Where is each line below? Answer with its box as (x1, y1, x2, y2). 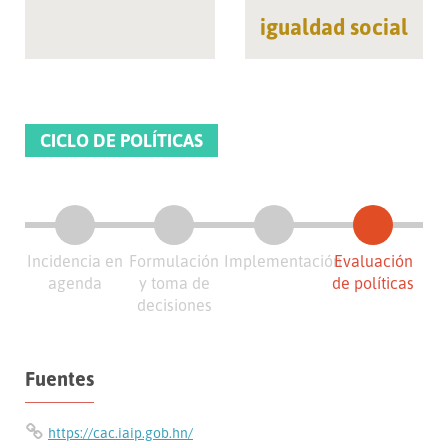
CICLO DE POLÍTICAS (40, 129, 203, 152)
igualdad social (260, 12, 408, 40)
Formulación (129, 251, 220, 272)
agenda (47, 273, 102, 294)
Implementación (224, 251, 342, 272)
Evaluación (333, 251, 413, 272)
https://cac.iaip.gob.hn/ (48, 423, 193, 441)
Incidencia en (26, 251, 123, 272)
